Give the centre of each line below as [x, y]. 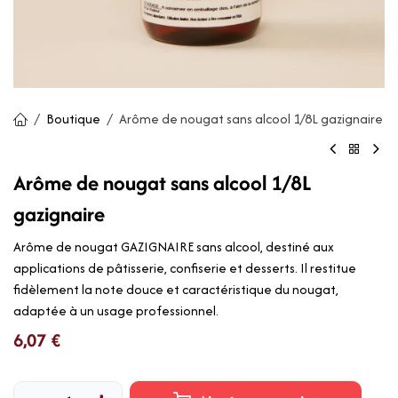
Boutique [73, 119]
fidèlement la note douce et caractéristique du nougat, [176, 290]
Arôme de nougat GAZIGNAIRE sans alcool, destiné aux [174, 247]
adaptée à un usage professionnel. [116, 311]
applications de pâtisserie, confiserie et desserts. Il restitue [185, 268]
